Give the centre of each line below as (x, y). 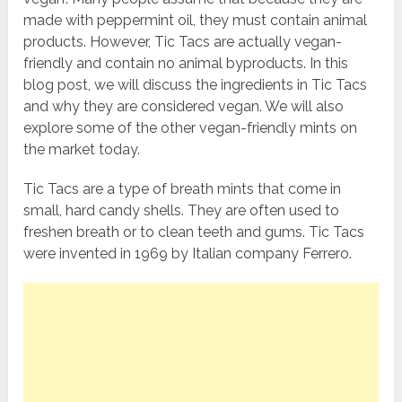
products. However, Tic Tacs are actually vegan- (183, 42)
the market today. (82, 150)
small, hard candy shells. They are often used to (182, 211)
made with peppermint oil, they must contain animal (196, 21)
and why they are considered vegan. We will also (184, 107)
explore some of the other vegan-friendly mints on (191, 128)
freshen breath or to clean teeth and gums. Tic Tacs (194, 232)
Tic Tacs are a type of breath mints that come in (183, 189)
